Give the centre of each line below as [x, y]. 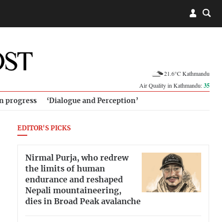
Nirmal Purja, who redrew [77, 158]
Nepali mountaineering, [73, 191]
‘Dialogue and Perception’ [92, 101]
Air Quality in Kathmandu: [171, 85]
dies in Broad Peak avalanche [83, 201]
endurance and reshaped [74, 180]
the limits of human [65, 169]
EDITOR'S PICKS [44, 129]
